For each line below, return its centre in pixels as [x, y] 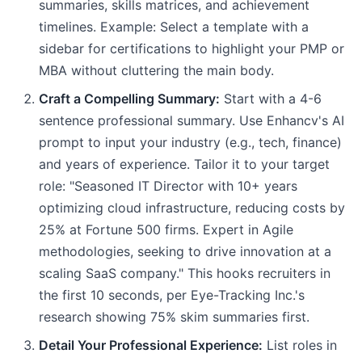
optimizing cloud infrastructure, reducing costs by [192, 208]
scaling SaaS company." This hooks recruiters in [185, 273]
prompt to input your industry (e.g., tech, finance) [190, 142]
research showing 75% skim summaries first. [174, 317]
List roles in [300, 345]
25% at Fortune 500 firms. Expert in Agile [166, 229]
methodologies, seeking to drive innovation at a [185, 251]
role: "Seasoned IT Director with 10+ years [168, 186]
